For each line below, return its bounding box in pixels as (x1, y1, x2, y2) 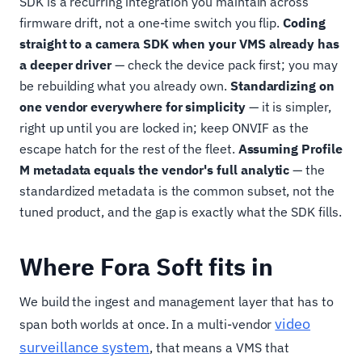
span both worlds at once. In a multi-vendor (19, 316, 276, 333)
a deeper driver (19, 57, 112, 74)
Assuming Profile (238, 141, 343, 158)
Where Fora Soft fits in (19, 250, 273, 283)
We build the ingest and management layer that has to (19, 293, 334, 310)
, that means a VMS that (149, 339, 289, 356)
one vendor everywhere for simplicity (19, 99, 246, 116)
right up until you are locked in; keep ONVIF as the (19, 120, 309, 137)
